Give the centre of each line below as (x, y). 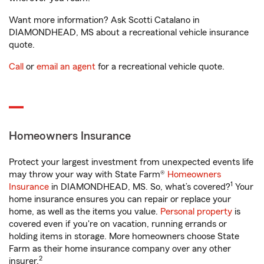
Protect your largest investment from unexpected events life (131, 162)
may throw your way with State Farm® (88, 174)
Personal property (196, 212)
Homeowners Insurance (70, 136)
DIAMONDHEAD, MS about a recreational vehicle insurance (129, 32)
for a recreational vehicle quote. (160, 67)
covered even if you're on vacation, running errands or (118, 224)
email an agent (66, 67)
